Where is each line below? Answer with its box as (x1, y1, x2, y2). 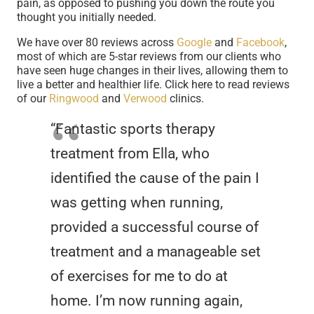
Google (177, 36, 212, 49)
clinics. (167, 92, 207, 105)
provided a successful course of (50, 219, 259, 235)
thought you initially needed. (17, 11, 159, 24)
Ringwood (49, 92, 99, 105)
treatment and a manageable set (50, 243, 261, 260)
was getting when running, (50, 194, 223, 211)
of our (17, 92, 49, 105)
